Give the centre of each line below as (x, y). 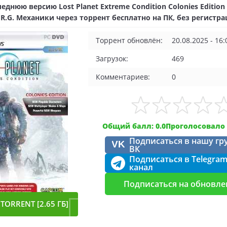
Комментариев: (123, 77)
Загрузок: (112, 59)
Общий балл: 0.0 (134, 126)
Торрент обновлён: (129, 40)
